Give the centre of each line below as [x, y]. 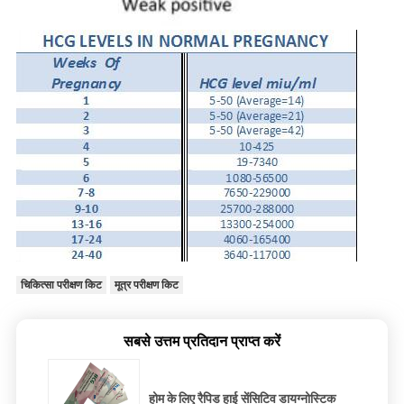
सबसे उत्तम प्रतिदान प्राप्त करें [202, 342]
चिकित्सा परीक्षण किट [61, 285]
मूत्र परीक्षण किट [146, 285]
